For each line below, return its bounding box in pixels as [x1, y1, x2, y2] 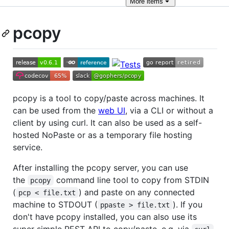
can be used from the [13, 105, 98, 116]
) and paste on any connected [78, 187, 197, 197]
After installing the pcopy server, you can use [13, 162, 188, 173]
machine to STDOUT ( [13, 199, 98, 210]
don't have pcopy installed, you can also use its [13, 211, 197, 222]
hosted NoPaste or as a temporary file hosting [13, 129, 192, 140]
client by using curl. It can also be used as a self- [13, 117, 202, 128]
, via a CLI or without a [125, 105, 213, 116]
